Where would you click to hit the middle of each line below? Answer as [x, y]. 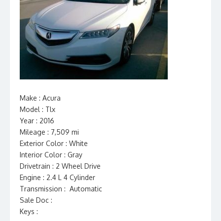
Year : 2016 [37, 121]
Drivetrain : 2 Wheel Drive [60, 166]
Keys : [29, 211]
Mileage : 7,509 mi [49, 132]
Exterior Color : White [54, 143]
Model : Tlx [37, 109]
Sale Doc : [36, 200]
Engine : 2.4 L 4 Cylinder [57, 177]
